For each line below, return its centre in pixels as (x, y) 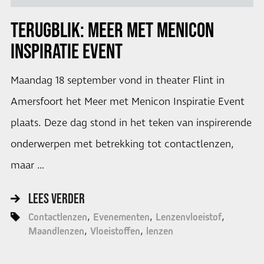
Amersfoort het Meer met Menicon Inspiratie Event (127, 102)
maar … (27, 165)
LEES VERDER (56, 199)
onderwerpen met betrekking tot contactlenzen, (122, 144)
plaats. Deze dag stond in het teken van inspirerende (131, 123)
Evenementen (121, 217)
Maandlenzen (56, 231)
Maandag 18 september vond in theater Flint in (117, 80)
